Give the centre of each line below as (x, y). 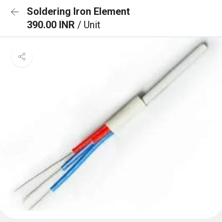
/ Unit (89, 25)
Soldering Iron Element (78, 11)
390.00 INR (52, 25)
